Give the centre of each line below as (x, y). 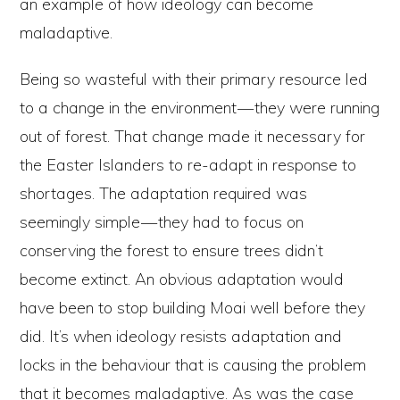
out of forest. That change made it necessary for (193, 137)
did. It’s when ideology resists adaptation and (181, 337)
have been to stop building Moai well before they (193, 308)
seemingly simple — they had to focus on (162, 222)
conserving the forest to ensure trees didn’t (172, 251)
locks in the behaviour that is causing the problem (193, 365)
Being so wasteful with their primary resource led (194, 79)
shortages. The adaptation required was (164, 194)
